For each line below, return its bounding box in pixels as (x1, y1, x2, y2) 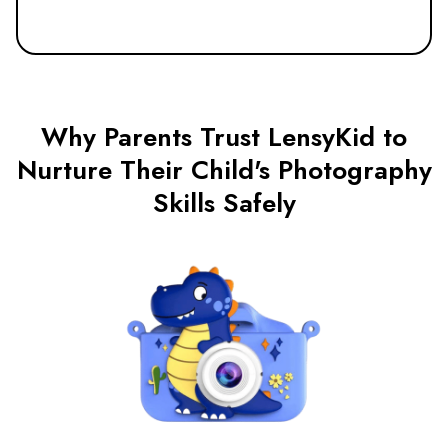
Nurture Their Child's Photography (16, 150, 432, 189)
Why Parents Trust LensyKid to (41, 117, 407, 156)
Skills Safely (152, 183, 296, 222)
